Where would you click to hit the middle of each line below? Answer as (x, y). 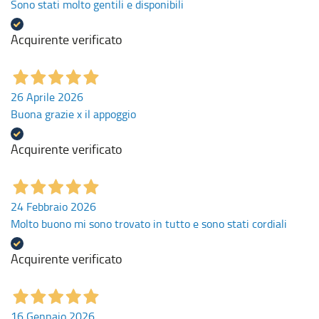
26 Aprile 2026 (47, 96)
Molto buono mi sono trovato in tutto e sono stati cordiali (149, 223)
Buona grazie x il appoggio (73, 114)
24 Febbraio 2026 (53, 206)
